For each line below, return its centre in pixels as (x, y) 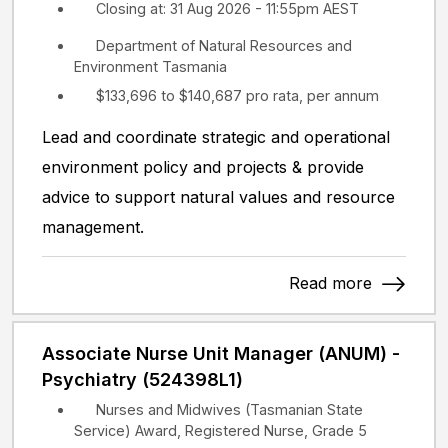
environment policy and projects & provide (203, 166)
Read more (333, 282)
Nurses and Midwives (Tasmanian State (229, 410)
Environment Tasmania (150, 67)
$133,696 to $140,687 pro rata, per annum (237, 95)
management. (93, 226)
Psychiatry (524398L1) (142, 380)
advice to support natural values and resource (218, 196)
